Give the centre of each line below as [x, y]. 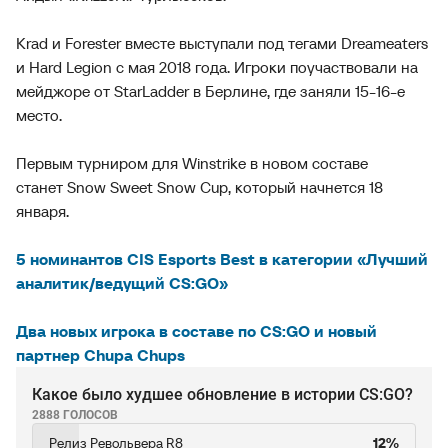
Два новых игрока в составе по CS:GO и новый [196, 331]
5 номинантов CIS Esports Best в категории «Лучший [222, 259]
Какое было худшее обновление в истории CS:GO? [222, 394]
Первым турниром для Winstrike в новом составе [192, 163]
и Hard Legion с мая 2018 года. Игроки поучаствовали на [217, 67]
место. [39, 115]
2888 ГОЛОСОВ [75, 415]
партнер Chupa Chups [100, 355]
